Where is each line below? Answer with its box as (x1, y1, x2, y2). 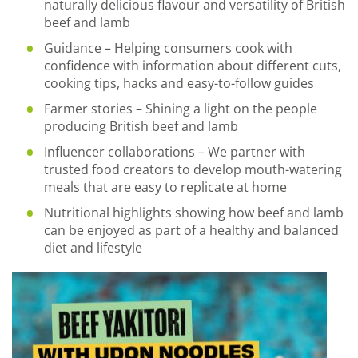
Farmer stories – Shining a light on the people (44, 100, 317, 117)
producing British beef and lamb (44, 117, 238, 135)
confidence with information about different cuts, (44, 57, 341, 74)
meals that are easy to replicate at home (44, 178, 287, 196)
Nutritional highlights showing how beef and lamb (44, 204, 344, 221)
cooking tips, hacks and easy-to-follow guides (44, 74, 314, 92)
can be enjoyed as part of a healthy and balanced (44, 221, 339, 239)
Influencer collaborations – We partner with (44, 143, 305, 161)
